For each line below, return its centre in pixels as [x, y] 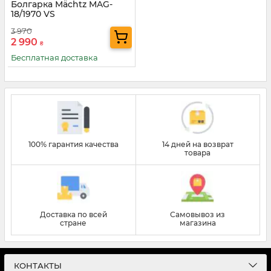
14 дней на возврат [198, 144]
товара [198, 152]
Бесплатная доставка [54, 57]
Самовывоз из [198, 214]
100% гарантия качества [73, 144]
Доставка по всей [73, 214]
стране [73, 223]
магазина [198, 223]
